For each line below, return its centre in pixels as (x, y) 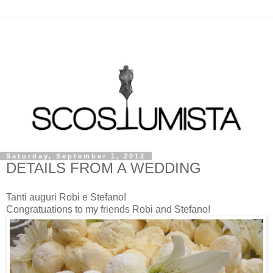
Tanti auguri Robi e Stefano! (66, 197)
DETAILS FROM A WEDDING (104, 168)
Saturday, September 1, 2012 (76, 156)
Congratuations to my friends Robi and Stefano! (108, 209)
